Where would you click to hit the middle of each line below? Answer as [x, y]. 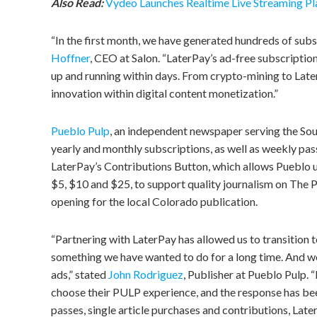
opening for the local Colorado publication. [154, 201]
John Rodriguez [146, 274]
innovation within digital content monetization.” [165, 93]
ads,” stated [80, 274]
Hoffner [70, 58]
